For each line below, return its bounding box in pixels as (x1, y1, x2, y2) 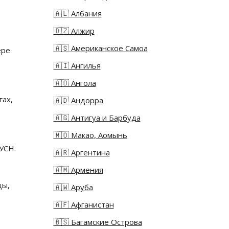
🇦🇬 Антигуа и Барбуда (53, 112, 141, 123)
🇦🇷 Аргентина (53, 147, 110, 158)
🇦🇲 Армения (53, 165, 103, 175)
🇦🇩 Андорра (53, 95, 103, 106)
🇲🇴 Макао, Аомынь (53, 130, 127, 141)
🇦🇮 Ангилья (53, 60, 101, 71)
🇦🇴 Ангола (53, 78, 96, 88)
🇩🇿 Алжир (53, 26, 95, 36)
